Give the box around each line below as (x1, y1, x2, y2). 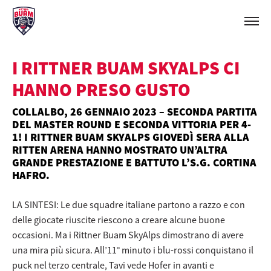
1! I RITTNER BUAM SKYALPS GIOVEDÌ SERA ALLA (12, 130, 249, 144)
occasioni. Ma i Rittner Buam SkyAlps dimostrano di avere (12, 228, 244, 241)
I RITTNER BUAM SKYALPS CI (12, 56, 240, 79)
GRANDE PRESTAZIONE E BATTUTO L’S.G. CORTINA (12, 155, 256, 169)
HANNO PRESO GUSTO (12, 78, 191, 101)
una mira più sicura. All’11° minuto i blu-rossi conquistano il (12, 243, 253, 256)
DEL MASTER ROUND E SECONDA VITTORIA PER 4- (12, 117, 251, 131)
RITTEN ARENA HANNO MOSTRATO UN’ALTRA (12, 143, 227, 157)
